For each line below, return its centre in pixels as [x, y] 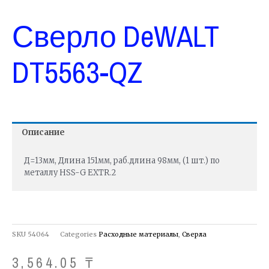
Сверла [194, 234]
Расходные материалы [138, 234]
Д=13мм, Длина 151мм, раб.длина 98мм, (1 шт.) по [122, 161]
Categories [78, 234]
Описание [44, 133]
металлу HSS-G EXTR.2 [70, 173]
